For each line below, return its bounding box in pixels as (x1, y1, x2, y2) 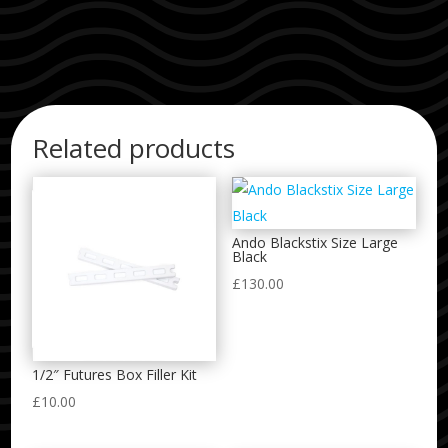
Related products (32, 130, 236, 166)
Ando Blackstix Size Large (231, 233, 398, 252)
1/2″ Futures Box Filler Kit (32, 364, 198, 384)
